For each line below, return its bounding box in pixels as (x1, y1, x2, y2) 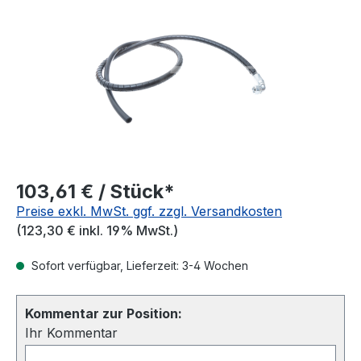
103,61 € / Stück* (16, 180, 175, 203)
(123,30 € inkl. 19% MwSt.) (16, 222, 178, 239)
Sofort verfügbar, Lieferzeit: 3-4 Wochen (28, 259, 248, 272)
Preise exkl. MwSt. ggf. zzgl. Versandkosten (16, 203, 282, 219)
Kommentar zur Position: (25, 305, 182, 322)
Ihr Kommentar (25, 325, 118, 341)
